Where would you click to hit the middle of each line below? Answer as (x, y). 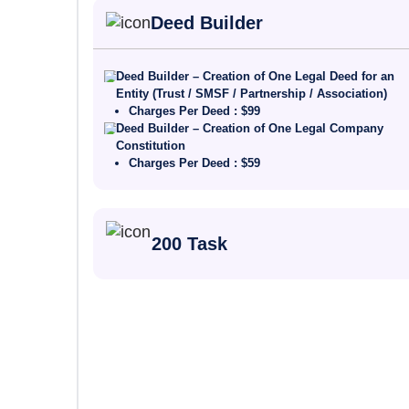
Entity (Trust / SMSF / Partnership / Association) (252, 94)
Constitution (151, 146)
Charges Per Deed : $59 (195, 163)
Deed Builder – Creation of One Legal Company (250, 128)
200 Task (190, 244)
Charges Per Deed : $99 (195, 111)
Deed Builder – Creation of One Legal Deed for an (256, 76)
